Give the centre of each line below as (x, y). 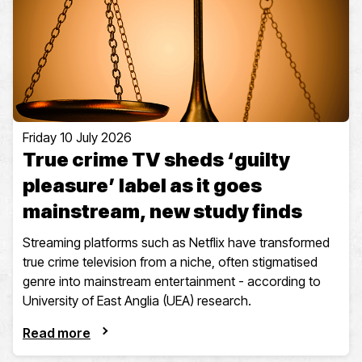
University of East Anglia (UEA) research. (137, 301)
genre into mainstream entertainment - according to (172, 282)
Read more (57, 333)
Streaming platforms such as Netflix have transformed (176, 243)
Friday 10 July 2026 (77, 138)
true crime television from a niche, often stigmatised (170, 262)
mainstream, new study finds (162, 212)
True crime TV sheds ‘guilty (156, 160)
